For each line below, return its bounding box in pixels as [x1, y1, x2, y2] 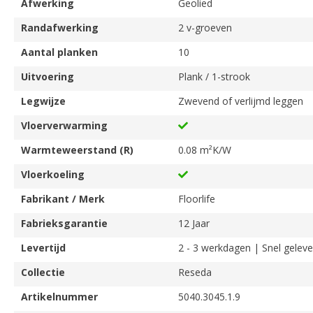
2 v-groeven [178, 21, 232, 34]
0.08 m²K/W [178, 143, 231, 156]
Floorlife [178, 192, 215, 205]
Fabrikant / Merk [21, 192, 105, 205]
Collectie [21, 265, 65, 279]
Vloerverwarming [21, 119, 108, 132]
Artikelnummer [21, 290, 98, 303]
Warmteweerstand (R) [21, 143, 133, 156]
